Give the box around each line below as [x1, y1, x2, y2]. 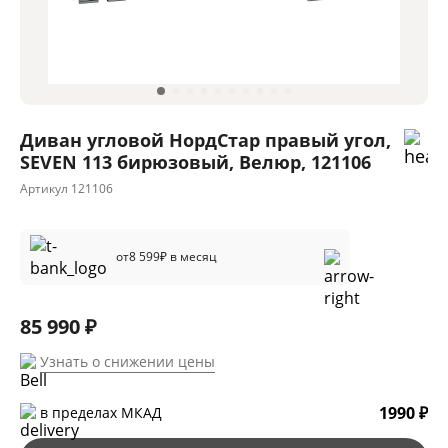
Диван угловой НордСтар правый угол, [20, 128, 391, 153]
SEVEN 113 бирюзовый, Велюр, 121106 [20, 150, 371, 175]
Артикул [20, 180, 68, 198]
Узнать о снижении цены [40, 352, 215, 372]
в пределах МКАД [40, 403, 162, 423]
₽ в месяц [160, 248, 217, 266]
